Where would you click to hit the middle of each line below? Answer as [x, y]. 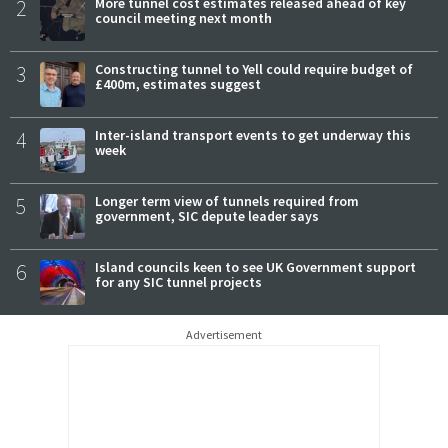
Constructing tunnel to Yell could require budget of [254, 68]
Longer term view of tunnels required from [227, 200]
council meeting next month [183, 17]
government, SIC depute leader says [207, 215]
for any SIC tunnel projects [178, 281]
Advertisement [224, 334]
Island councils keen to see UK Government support [255, 266]
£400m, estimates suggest [178, 83]
